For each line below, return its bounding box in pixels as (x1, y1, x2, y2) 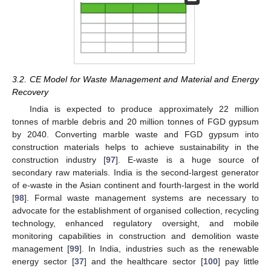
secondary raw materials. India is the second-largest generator (12, 167, 259, 177)
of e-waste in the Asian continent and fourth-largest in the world (12, 180, 259, 190)
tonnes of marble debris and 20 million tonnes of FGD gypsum (12, 116, 259, 126)
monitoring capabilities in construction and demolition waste (12, 230, 259, 241)
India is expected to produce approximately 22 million (29, 103, 259, 114)
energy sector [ (12, 256, 74, 266)
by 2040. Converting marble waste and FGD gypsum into (12, 129, 259, 139)
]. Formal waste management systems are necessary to (24, 192, 259, 203)
